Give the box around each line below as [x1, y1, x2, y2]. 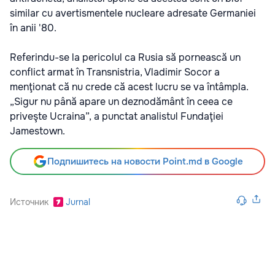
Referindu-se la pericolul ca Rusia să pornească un [10, 50, 241, 64]
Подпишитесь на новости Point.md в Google [47, 155, 243, 168]
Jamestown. [10, 124, 65, 137]
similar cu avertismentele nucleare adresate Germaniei [10, 6, 256, 20]
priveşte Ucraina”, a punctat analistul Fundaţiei [10, 109, 223, 123]
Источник [10, 196, 48, 207]
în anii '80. [10, 21, 56, 34]
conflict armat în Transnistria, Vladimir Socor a [10, 65, 220, 79]
